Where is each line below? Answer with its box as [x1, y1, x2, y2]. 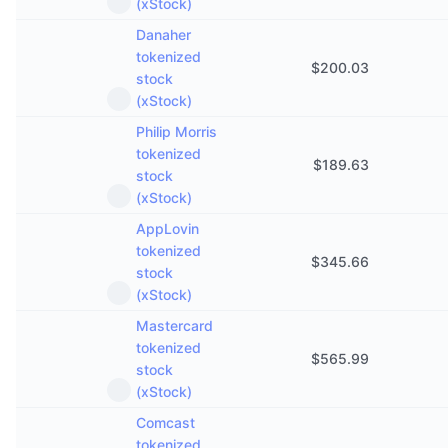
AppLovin [136, 220, 199, 237]
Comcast [136, 414, 195, 431]
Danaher [136, 26, 191, 43]
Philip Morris [136, 123, 217, 140]
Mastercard [136, 317, 213, 334]
